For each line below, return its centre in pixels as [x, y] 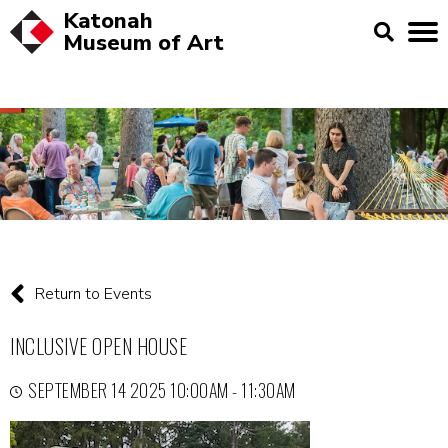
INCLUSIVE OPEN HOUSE [98, 346]
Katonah [108, 21]
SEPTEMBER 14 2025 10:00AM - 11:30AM [162, 390]
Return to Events [93, 294]
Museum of [125, 43]
